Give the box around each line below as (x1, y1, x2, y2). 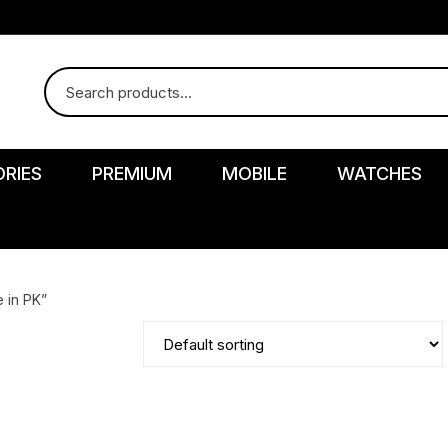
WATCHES (337, 163, 423, 184)
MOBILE (222, 163, 288, 184)
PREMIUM (92, 163, 173, 184)
